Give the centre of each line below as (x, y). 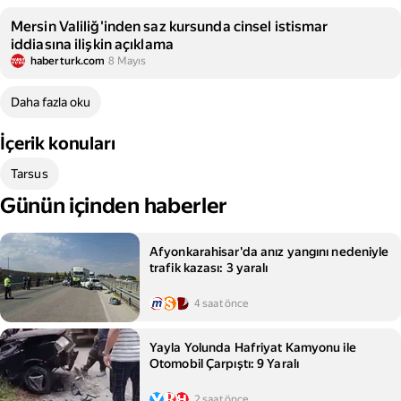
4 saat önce (222, 303)
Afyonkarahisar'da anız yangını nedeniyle (269, 252)
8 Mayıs (128, 61)
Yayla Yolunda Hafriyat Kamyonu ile (253, 347)
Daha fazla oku (51, 102)
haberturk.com (68, 61)
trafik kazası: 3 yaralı (209, 268)
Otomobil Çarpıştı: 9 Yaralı (225, 363)
